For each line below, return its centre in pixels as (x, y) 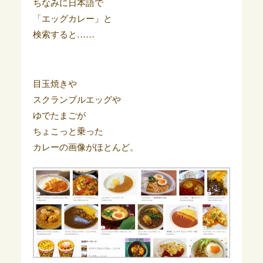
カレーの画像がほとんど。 (85, 147)
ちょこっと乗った (68, 131)
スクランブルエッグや (77, 100)
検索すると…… (63, 34)
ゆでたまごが (59, 115)
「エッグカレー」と (72, 18)
